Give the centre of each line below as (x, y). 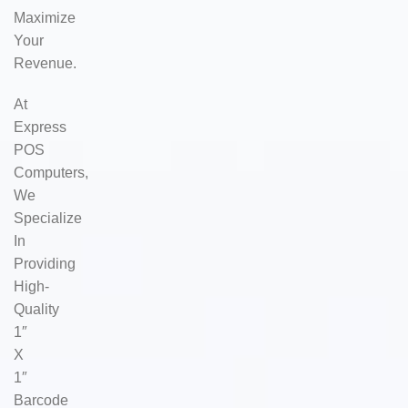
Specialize (48, 218)
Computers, (51, 173)
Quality (37, 309)
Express (41, 127)
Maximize (45, 18)
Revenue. (46, 63)
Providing (45, 264)
